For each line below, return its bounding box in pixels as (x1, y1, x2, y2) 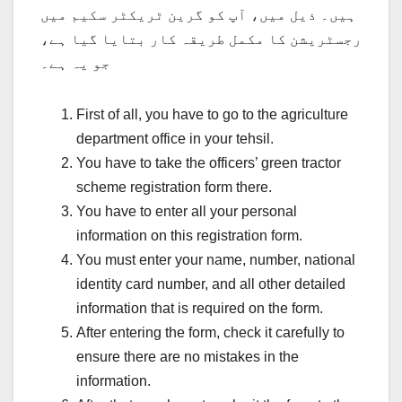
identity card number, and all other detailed (76, 276, 345, 293)
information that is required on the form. (76, 301, 323, 317)
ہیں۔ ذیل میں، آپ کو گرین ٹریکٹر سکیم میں (40, 7, 356, 23)
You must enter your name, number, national (76, 252, 355, 268)
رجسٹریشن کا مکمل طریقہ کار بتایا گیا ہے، (40, 31, 362, 48)
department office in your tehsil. (76, 131, 274, 147)
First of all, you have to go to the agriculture (76, 107, 348, 123)
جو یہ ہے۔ (40, 56, 110, 72)
